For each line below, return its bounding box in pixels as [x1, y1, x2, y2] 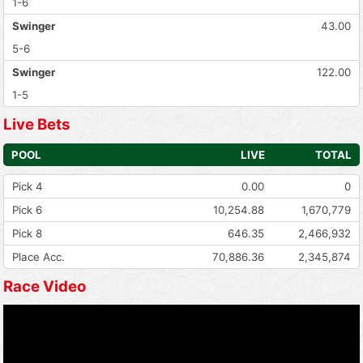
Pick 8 [12, 226, 42, 240]
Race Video [3, 276, 86, 296]
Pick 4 [12, 179, 43, 193]
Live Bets [3, 115, 70, 135]
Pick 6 [12, 203, 42, 216]
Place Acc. [12, 250, 65, 263]
